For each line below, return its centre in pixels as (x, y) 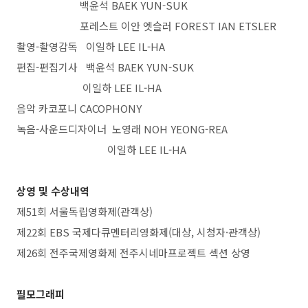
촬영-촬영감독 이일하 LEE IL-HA (91, 46)
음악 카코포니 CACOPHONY (79, 108)
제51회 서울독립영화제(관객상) (85, 211)
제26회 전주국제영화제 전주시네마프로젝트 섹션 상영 (133, 253)
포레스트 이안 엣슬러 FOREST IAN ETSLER (146, 26)
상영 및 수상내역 (53, 191)
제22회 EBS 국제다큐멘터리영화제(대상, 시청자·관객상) (139, 232)
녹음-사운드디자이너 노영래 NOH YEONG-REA (122, 129)
